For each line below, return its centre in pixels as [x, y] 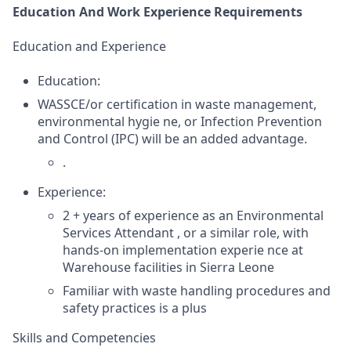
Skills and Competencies [84, 338]
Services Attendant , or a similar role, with [186, 233]
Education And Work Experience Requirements [157, 12]
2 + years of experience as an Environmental [193, 215]
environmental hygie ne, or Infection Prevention [180, 121]
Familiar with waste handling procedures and [197, 291]
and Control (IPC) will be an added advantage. [172, 139]
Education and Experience [89, 46]
